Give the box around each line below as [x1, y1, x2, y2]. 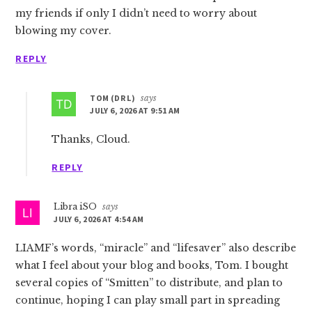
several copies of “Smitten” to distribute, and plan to [15, 276, 283, 289]
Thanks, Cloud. [52, 133, 131, 146]
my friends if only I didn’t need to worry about [15, 7, 258, 19]
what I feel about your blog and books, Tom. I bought [15, 259, 289, 272]
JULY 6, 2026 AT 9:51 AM [90, 105, 180, 116]
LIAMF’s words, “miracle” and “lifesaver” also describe [15, 242, 297, 254]
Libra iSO [54, 201, 97, 212]
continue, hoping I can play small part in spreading [15, 294, 281, 306]
